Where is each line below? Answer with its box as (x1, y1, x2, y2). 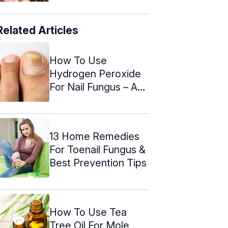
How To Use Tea (49, 206, 127, 218)
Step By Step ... (49, 94, 122, 106)
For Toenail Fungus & (49, 143, 146, 156)
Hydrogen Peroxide (49, 67, 141, 80)
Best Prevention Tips (49, 156, 147, 169)
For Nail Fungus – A (49, 80, 137, 93)
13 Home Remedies (49, 130, 139, 142)
